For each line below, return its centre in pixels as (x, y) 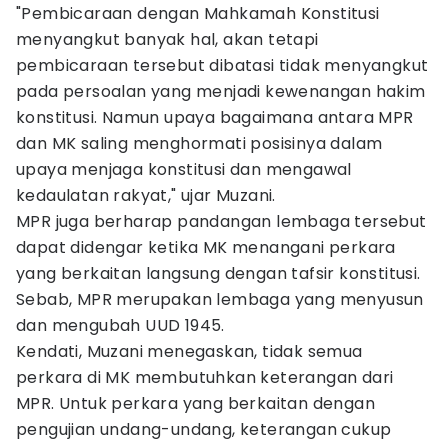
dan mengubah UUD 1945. (120, 325)
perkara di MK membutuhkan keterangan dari (205, 377)
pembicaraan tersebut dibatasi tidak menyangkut (222, 65)
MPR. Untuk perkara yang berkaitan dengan (195, 403)
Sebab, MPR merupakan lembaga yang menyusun (220, 299)
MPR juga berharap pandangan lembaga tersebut (221, 221)
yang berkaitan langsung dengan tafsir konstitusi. (218, 273)
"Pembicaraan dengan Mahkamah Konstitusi (198, 13)
